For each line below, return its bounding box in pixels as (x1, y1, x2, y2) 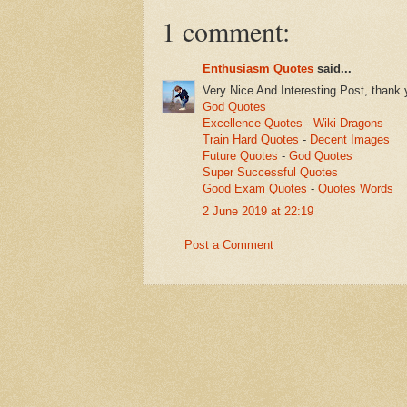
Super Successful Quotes (203, 165, 338, 180)
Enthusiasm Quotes (203, 61, 313, 75)
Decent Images (310, 133, 390, 147)
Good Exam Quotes (203, 182, 307, 196)
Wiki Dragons (313, 116, 383, 131)
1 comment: (162, 13, 290, 50)
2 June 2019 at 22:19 (203, 203, 313, 218)
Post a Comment (184, 238, 273, 253)
